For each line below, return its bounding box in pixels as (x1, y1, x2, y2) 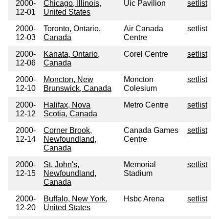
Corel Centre (124, 50, 168, 59)
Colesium (124, 84, 157, 93)
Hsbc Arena (124, 195, 164, 203)
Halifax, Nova (44, 101, 90, 109)
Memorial (124, 160, 156, 169)
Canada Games (124, 126, 178, 135)
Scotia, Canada (44, 109, 97, 118)
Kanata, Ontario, (44, 50, 100, 59)
